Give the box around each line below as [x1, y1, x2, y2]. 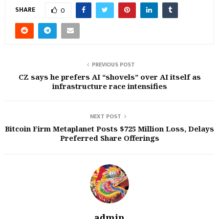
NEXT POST [90, 111, 121, 121]
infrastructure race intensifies [52, 81, 167, 91]
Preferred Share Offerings [60, 133, 159, 143]
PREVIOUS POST [92, 60, 135, 69]
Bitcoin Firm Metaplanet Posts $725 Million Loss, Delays [5, 124, 214, 133]
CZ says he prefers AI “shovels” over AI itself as [18, 72, 201, 82]
